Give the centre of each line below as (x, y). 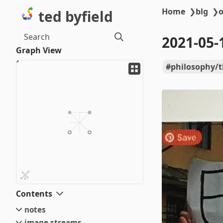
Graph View (39, 50)
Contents (34, 194)
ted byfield (76, 16)
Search (37, 37)
